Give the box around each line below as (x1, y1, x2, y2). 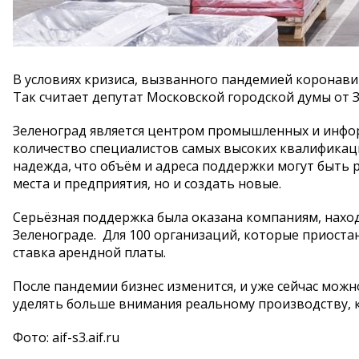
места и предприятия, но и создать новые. (13, 175, 281, 192)
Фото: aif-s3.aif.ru (13, 329, 119, 346)
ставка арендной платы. (13, 244, 166, 261)
